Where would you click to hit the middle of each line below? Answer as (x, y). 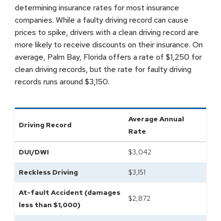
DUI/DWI (34, 152)
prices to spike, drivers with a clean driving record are (107, 32)
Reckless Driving (48, 172)
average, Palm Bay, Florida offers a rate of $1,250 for (108, 57)
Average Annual (156, 119)
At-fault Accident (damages (70, 192)
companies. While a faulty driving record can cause (102, 20)
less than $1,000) (50, 205)
